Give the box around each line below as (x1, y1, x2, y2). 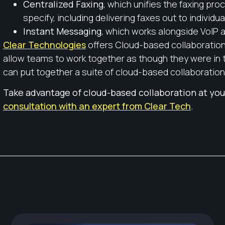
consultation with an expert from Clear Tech (3, 100, 191, 113)
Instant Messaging (23, 25, 101, 38)
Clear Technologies (3, 39, 86, 51)
